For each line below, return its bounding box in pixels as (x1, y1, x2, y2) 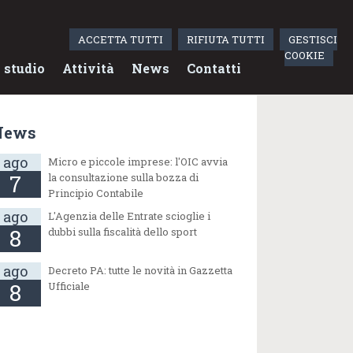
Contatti (187, 60, 241, 76)
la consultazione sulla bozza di (48, 169, 199, 184)
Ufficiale (48, 279, 91, 294)
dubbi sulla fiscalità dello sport (48, 224, 198, 239)
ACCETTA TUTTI (77, 32, 163, 46)
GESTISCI (288, 32, 337, 46)
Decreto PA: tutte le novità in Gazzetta (48, 263, 233, 278)
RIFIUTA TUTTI (186, 32, 265, 46)
